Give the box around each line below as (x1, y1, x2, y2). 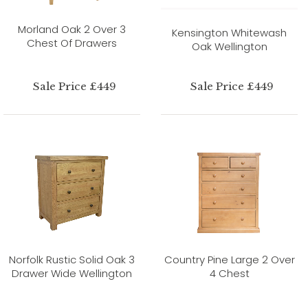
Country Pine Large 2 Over (164, 252, 295, 267)
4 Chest (209, 265, 250, 280)
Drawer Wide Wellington (12, 265, 132, 280)
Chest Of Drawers (27, 35, 117, 50)
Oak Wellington (191, 38, 267, 54)
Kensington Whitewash (172, 25, 287, 40)
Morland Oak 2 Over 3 (18, 21, 126, 36)
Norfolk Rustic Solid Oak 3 (9, 252, 135, 267)
